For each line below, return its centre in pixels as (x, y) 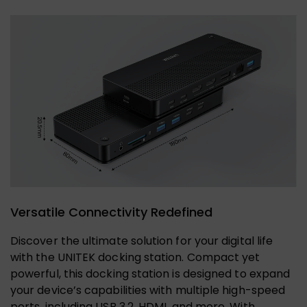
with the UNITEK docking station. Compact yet (135, 257)
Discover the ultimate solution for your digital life (142, 241)
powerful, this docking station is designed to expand (150, 273)
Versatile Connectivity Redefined (112, 212)
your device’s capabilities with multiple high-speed (148, 290)
